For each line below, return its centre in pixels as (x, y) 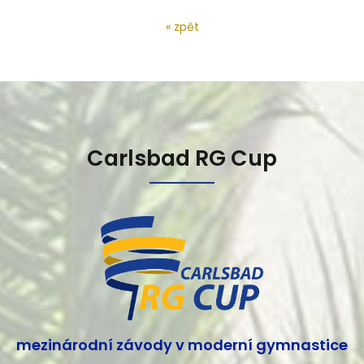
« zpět (182, 26)
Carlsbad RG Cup (182, 158)
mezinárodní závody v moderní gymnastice (182, 345)
